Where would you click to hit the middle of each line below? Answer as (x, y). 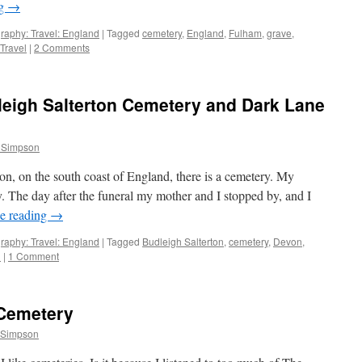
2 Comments (62, 47)
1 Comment (34, 256)
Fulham (245, 33)
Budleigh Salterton (183, 241)
